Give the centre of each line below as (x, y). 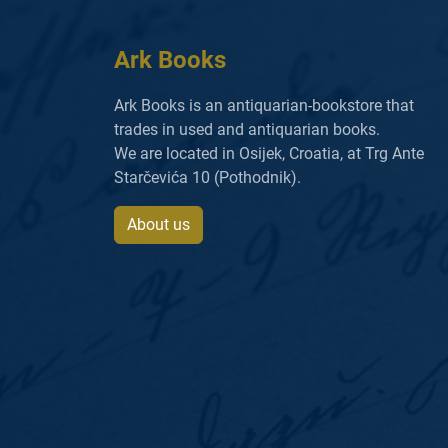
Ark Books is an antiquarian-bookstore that (264, 105)
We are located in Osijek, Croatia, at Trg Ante (269, 153)
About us (158, 224)
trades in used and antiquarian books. (247, 129)
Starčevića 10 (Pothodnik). (207, 177)
